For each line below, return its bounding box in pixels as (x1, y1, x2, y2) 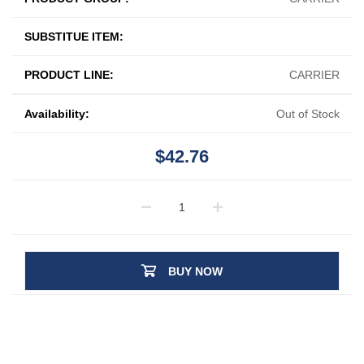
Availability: (24, 106, 89, 120)
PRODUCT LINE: (24, 67, 114, 81)
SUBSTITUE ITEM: (24, 29, 123, 43)
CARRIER (289, 67, 340, 81)
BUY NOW (168, 264, 223, 278)
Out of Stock (276, 106, 340, 120)
